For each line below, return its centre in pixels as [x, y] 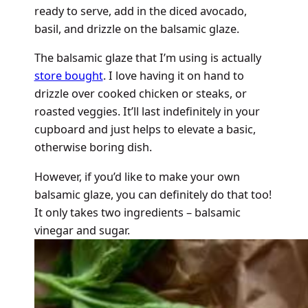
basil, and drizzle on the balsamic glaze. [136, 29]
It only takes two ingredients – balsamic [137, 212]
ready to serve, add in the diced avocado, [140, 11]
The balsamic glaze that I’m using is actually [147, 58]
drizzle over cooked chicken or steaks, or [140, 94]
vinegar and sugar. [82, 230]
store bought [68, 76]
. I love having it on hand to [173, 76]
